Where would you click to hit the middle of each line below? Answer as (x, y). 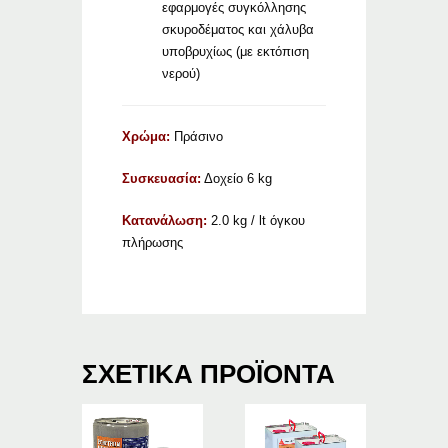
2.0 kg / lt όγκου (258, 221)
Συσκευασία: (162, 179)
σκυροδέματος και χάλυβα (238, 30)
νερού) (181, 74)
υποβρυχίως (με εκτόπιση (236, 52)
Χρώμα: (146, 137)
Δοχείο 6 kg (237, 179)
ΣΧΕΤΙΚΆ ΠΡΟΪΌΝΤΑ (209, 374)
